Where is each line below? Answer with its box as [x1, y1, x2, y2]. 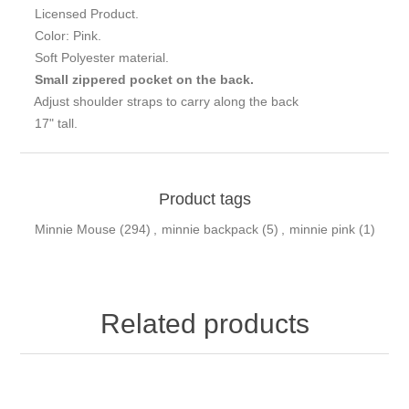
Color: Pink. [20, 27, 102, 43]
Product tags [158, 189, 251, 208]
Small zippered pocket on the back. [24, 71, 255, 87]
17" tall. [20, 115, 79, 131]
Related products [100, 308, 309, 339]
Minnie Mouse [34, 221, 116, 236]
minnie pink [288, 221, 355, 236]
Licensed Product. [20, 5, 140, 21]
